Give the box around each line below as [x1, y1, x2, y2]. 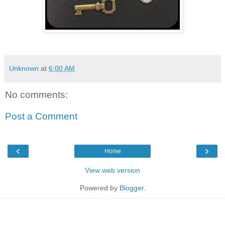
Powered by [79, 183, 120, 192]
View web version [85, 166, 140, 174]
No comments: [5, 89, 68, 100]
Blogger [119, 183, 144, 192]
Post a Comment [5, 111, 77, 122]
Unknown [9, 64, 39, 72]
